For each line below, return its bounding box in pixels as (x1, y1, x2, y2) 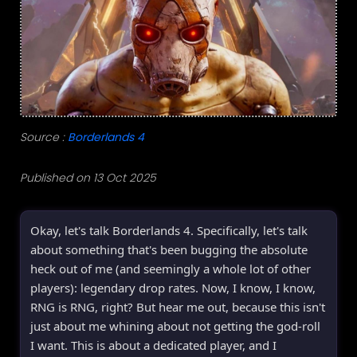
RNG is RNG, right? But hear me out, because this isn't (30, 298, 325, 315)
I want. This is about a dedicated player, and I (30, 336, 277, 353)
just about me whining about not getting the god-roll (30, 317, 320, 334)
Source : (20, 128, 68, 145)
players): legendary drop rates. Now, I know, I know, (30, 279, 316, 296)
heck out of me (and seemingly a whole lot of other (30, 260, 311, 277)
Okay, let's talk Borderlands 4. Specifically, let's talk (30, 222, 308, 238)
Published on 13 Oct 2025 (20, 169, 156, 186)
